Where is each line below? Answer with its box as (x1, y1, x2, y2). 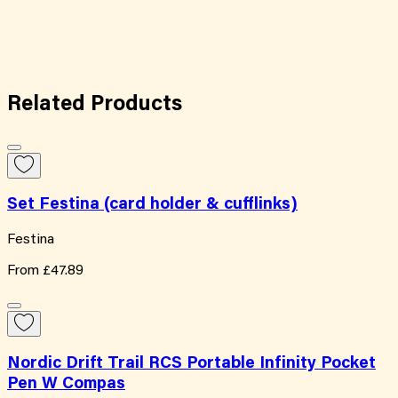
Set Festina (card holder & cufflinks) (7, 196, 298, 214)
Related (7, 93, 91, 115)
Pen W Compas (7, 375, 125, 393)
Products (91, 93, 182, 115)
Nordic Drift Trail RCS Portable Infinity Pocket (7, 354, 376, 372)
